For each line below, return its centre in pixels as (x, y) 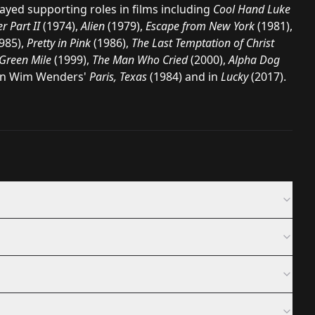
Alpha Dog (254, 60)
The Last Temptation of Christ (203, 43)
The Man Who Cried (140, 60)
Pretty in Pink (59, 43)
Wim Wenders (46, 77)
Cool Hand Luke (252, 9)
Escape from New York (200, 26)
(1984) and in (184, 77)
